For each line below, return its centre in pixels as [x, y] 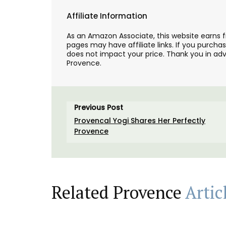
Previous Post [99, 107]
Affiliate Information [107, 16]
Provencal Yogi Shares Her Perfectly [140, 121]
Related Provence [118, 192]
